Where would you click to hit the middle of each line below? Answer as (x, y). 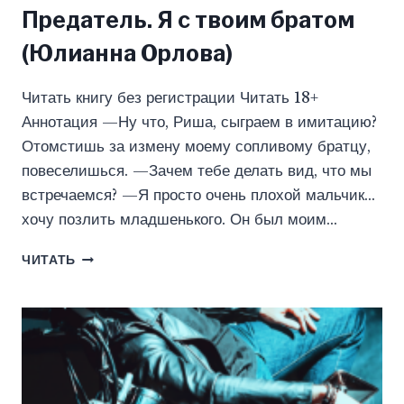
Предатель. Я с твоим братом (188, 20)
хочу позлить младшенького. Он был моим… (179, 220)
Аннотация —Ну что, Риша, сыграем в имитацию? (199, 123)
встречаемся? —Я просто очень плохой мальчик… (198, 196)
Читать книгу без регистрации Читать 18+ (170, 98)
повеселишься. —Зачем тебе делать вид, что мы (197, 171)
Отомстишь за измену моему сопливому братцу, (196, 147)
